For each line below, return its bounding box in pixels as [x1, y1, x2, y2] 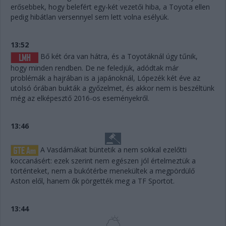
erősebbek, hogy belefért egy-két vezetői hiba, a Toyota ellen [11, 2, 210, 12]
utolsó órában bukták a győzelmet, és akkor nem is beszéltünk [11, 83, 214, 93]
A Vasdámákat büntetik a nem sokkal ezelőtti [38, 144, 187, 154]
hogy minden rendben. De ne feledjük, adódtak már [11, 63, 179, 73]
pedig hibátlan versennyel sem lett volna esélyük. [11, 12, 169, 22]
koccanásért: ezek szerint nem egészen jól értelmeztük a [11, 155, 196, 165]
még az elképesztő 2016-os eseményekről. [11, 93, 149, 103]
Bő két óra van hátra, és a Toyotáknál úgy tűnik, [38, 51, 198, 62]
